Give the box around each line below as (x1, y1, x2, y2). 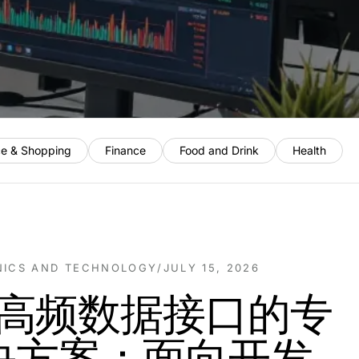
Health (292, 143, 326, 157)
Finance (105, 143, 146, 157)
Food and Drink (179, 143, 259, 157)
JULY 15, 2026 (163, 261, 260, 274)
